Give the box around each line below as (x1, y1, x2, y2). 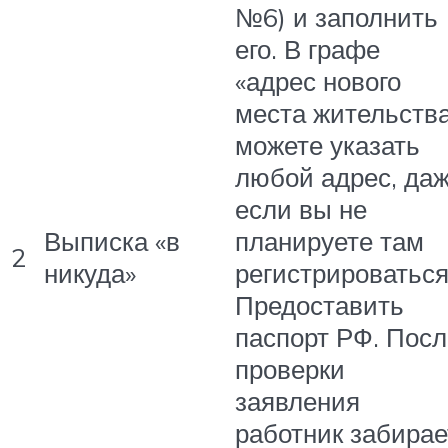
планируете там (235, 225, 424, 258)
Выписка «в (44, 225, 180, 258)
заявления (235, 385, 360, 418)
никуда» (44, 257, 136, 290)
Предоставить (235, 289, 404, 322)
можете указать (235, 129, 420, 162)
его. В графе (235, 33, 380, 66)
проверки (235, 353, 345, 386)
